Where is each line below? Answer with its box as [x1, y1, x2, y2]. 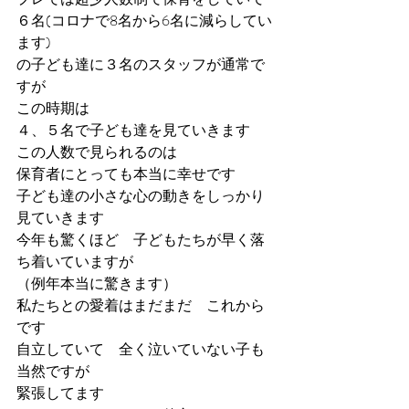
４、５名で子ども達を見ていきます [16, 120, 250, 141]
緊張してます [16, 383, 104, 404]
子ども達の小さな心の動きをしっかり [16, 185, 265, 206]
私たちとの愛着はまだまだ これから [16, 295, 265, 316]
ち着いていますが [16, 251, 133, 272]
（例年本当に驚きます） [16, 273, 177, 294]
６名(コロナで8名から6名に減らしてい [16, 10, 272, 31]
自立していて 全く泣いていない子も [16, 339, 265, 360]
